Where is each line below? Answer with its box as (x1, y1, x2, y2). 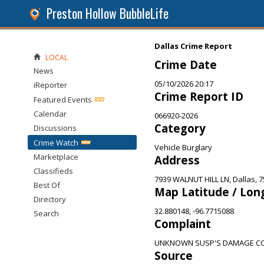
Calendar (34, 108, 67, 119)
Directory (34, 194, 66, 204)
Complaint (154, 216, 211, 231)
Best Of (34, 180, 60, 190)
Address (154, 153, 200, 167)
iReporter (34, 80, 67, 90)
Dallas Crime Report (154, 41, 232, 51)
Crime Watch (34, 137, 78, 148)
